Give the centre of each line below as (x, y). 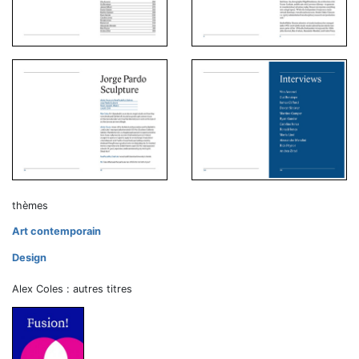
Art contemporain (56, 231)
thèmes (30, 205)
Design (29, 257)
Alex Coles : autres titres (72, 288)
